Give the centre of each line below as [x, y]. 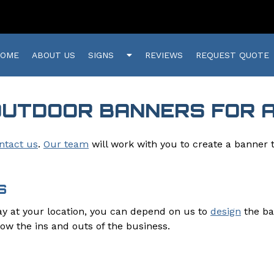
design [226, 211]
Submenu [151, 64]
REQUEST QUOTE [233, 55]
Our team [66, 144]
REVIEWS [164, 55]
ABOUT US [54, 55]
